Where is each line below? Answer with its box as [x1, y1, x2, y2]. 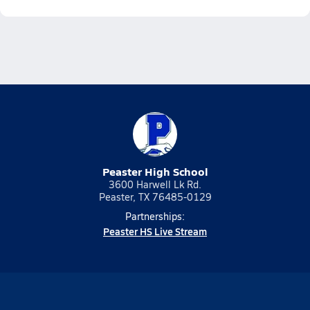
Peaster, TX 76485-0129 [98, 190, 212, 203]
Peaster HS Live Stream [103, 224, 207, 238]
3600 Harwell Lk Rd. [109, 178, 201, 191]
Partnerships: [125, 210, 185, 223]
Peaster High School [102, 163, 208, 179]
